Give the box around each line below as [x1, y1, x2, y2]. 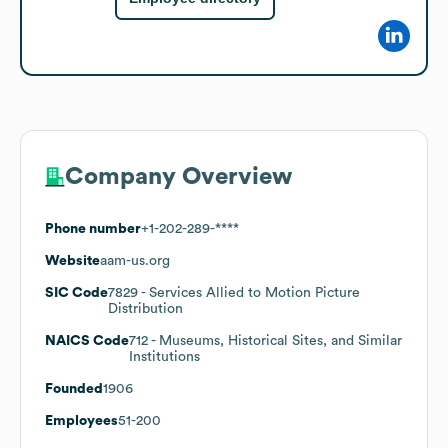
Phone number [45, 221, 141, 236]
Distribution [108, 301, 183, 316]
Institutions [129, 349, 200, 364]
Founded [45, 381, 103, 396]
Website [45, 253, 100, 268]
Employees [45, 413, 118, 428]
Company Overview [65, 164, 292, 189]
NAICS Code [45, 333, 129, 348]
